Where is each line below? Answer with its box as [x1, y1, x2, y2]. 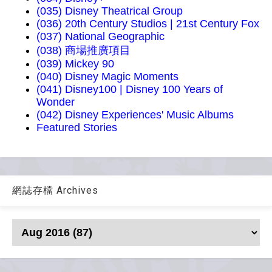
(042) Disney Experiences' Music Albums [36, 108, 234, 121]
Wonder [36, 95, 75, 108]
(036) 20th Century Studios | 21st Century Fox [36, 17, 259, 30]
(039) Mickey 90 [36, 57, 114, 70]
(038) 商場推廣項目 [36, 44, 131, 56]
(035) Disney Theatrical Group [36, 4, 183, 17]
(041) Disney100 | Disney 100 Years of [36, 83, 223, 95]
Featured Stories [36, 121, 117, 134]
